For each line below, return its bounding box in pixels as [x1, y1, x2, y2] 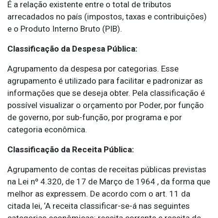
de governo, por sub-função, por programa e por [7, 112, 182, 123]
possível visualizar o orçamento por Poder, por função [7, 100, 204, 110]
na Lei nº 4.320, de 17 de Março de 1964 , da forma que [7, 177, 210, 187]
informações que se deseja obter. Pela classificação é [7, 88, 205, 98]
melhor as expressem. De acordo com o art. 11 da [7, 189, 190, 199]
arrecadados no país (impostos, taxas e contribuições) [7, 12, 207, 22]
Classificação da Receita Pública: [7, 145, 134, 155]
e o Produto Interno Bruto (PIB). [7, 24, 122, 34]
